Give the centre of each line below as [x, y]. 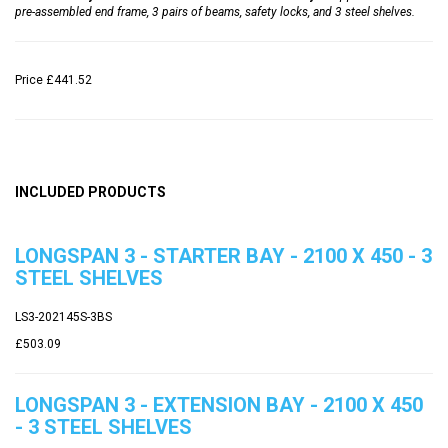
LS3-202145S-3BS [63, 316]
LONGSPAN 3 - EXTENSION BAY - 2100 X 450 [219, 404]
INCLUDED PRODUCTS [90, 191]
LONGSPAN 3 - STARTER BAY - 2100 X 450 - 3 [223, 255]
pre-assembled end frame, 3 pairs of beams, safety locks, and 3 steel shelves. [215, 11]
